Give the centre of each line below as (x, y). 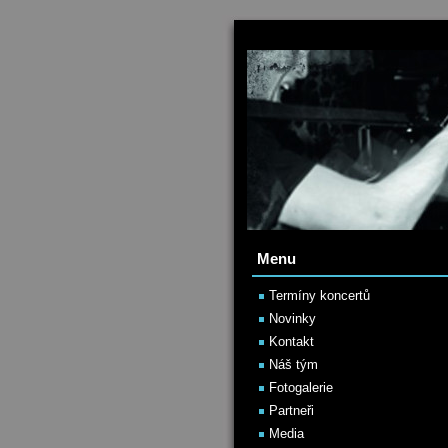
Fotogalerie (301, 387)
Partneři (291, 410)
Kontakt (291, 341)
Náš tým (293, 364)
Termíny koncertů (319, 295)
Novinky (292, 318)
